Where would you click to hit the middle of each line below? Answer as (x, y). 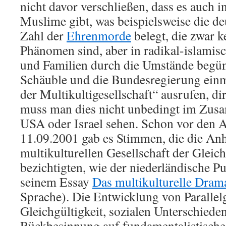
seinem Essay (56, 182)
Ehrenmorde (99, 35)
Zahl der (43, 35)
